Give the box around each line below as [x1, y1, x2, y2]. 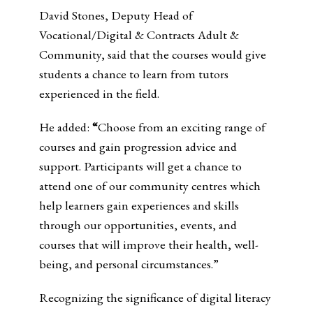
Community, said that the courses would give [38, 46, 266, 62]
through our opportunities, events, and [38, 217, 237, 233]
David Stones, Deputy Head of [38, 7, 193, 23]
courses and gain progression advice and [38, 138, 237, 154]
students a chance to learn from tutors [38, 66, 228, 82]
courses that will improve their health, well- [38, 236, 259, 252]
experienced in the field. [38, 85, 162, 101]
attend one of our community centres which [38, 177, 261, 194]
